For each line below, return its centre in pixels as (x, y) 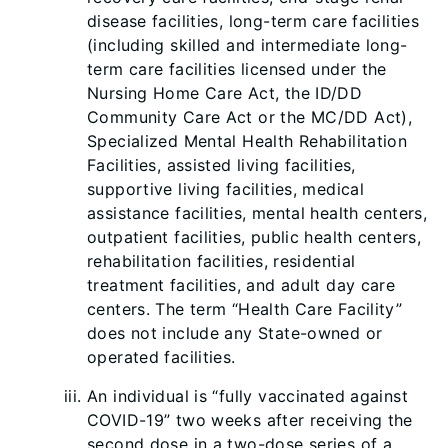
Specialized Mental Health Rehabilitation (247, 141)
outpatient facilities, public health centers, (254, 237)
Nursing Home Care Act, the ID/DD (225, 93)
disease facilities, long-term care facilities (253, 21)
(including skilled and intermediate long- (247, 45)
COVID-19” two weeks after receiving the (250, 420)
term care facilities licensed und (214, 69)
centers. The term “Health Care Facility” (245, 309)
